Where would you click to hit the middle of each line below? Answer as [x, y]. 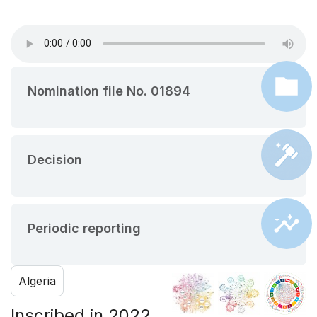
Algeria [37, 281]
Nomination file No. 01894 [109, 91]
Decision [55, 159]
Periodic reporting [84, 228]
